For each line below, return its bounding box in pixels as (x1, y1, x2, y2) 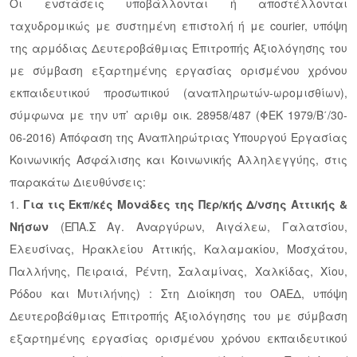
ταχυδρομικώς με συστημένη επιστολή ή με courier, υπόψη (10, 18, 347, 34)
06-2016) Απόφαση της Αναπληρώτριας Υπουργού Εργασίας (10, 129, 347, 146)
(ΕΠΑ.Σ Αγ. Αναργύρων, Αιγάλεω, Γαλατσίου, (49, 218, 347, 235)
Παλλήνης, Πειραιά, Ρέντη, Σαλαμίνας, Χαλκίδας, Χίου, (10, 263, 347, 280)
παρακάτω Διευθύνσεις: (10, 174, 146, 190)
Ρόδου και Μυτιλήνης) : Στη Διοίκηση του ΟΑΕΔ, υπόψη (10, 285, 347, 302)
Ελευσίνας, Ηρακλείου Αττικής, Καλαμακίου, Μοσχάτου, (10, 241, 347, 257)
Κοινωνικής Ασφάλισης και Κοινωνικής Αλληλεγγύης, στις (10, 151, 347, 168)
